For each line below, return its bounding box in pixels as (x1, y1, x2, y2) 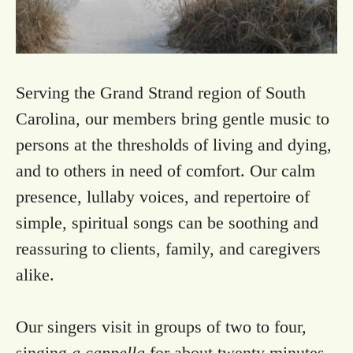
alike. (16, 264, 54, 284)
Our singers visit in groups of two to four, (16, 316, 307, 336)
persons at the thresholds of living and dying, (16, 134, 332, 154)
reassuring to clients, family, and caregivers (16, 238, 321, 258)
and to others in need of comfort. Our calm (16, 160, 315, 180)
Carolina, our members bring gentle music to (16, 108, 329, 128)
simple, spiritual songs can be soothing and (16, 212, 318, 232)
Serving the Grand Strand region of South (16, 82, 306, 102)
